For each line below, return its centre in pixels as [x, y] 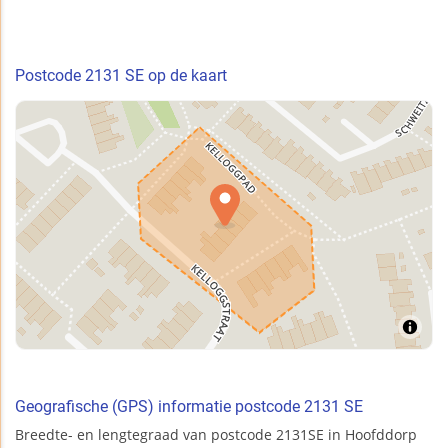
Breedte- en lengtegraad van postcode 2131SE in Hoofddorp [216, 434]
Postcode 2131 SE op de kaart [121, 75]
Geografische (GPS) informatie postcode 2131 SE [189, 406]
